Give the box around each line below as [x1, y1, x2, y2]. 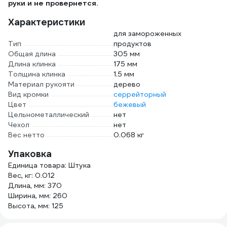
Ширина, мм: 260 [8, 191, 67, 200]
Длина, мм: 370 [8, 181, 62, 190]
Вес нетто [8, 130, 45, 139]
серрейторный [113, 90, 166, 99]
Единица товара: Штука [8, 161, 91, 170]
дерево [113, 80, 140, 89]
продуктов [113, 39, 152, 48]
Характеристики [8, 16, 85, 28]
